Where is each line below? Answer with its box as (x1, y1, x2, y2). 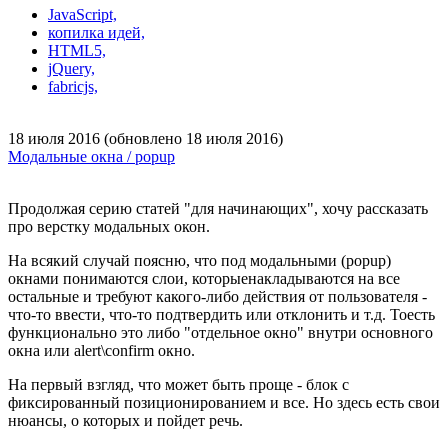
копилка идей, (48, 24, 145, 41)
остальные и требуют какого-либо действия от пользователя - (8, 288, 427, 305)
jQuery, (48, 60, 95, 77)
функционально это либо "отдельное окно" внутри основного (8, 324, 433, 341)
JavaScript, (48, 6, 117, 23)
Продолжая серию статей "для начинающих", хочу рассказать (8, 200, 428, 217)
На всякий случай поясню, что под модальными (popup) (8, 252, 391, 269)
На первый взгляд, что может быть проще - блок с (8, 376, 349, 393)
